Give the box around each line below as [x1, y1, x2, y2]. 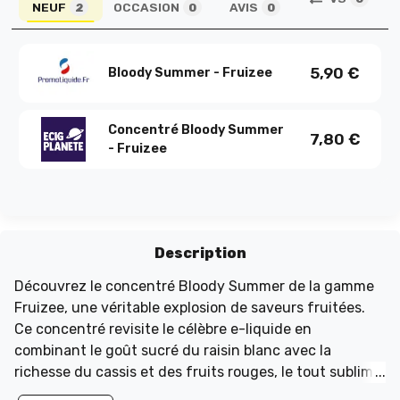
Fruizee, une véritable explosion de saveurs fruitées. [14, 298, 365, 316]
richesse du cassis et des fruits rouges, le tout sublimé [14, 362, 381, 380]
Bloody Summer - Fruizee [107, 64, 272, 80]
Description [154, 244, 246, 262]
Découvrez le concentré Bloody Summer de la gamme [14, 277, 374, 295]
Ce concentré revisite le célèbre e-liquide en [14, 320, 312, 337]
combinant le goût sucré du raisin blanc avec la [14, 341, 331, 359]
